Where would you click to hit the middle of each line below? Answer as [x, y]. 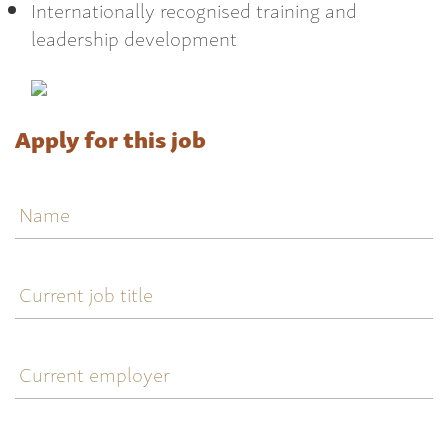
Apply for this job [110, 137]
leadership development [134, 37]
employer [60, 374]
